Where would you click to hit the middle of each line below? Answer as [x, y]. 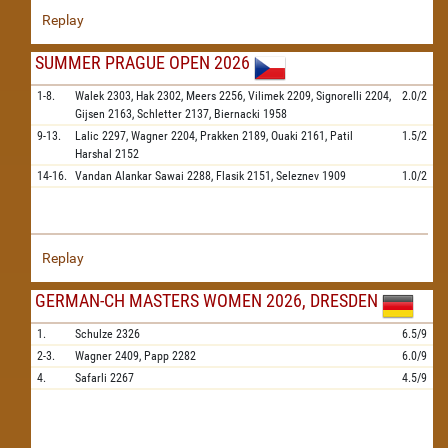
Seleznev [297, 176]
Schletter [159, 114]
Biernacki [237, 114]
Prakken [219, 136]
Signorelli [339, 96]
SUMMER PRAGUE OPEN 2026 [142, 62]
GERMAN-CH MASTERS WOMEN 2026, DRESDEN [206, 300]
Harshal [93, 154]
